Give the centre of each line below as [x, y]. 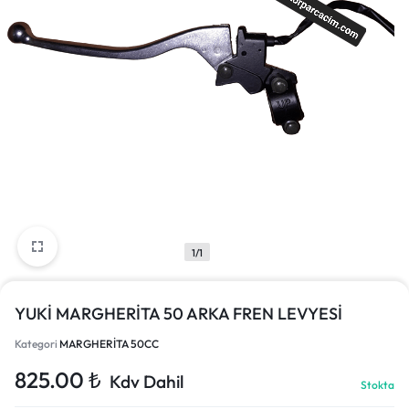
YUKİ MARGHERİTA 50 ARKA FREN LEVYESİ [178, 314]
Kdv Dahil [147, 382]
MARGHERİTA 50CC [109, 344]
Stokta [378, 385]
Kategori [37, 344]
